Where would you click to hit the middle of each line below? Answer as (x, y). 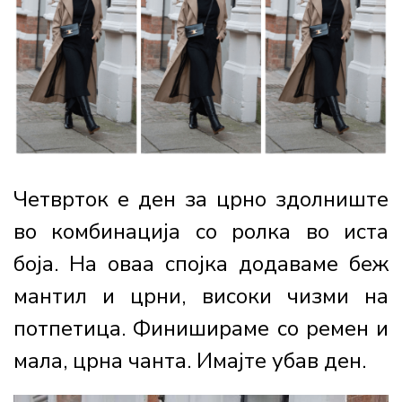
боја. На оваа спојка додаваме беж (201, 264)
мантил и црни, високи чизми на (201, 297)
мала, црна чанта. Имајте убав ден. (190, 361)
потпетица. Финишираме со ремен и (201, 329)
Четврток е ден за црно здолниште (201, 200)
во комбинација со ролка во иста (201, 232)
